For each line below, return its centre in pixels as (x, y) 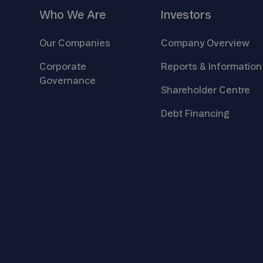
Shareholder (190, 90)
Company (183, 43)
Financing (207, 114)
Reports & (184, 67)
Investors (186, 15)
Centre (234, 90)
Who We (63, 15)
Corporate (63, 67)
